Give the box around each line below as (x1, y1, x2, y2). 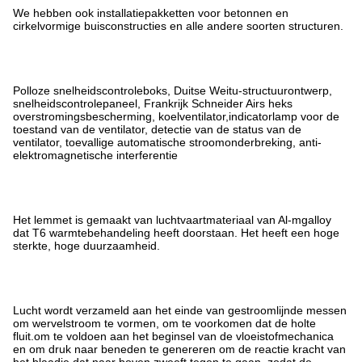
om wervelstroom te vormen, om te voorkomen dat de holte (13, 316, 316, 330)
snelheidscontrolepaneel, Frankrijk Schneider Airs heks (13, 96, 293, 110)
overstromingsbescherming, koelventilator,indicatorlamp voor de (13, 109, 339, 123)
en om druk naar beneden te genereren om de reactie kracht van (13, 342, 346, 356)
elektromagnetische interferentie (13, 148, 178, 162)
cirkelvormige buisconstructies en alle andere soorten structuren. (13, 19, 343, 32)
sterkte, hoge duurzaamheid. (13, 238, 160, 252)
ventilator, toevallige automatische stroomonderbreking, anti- (13, 135, 322, 149)
